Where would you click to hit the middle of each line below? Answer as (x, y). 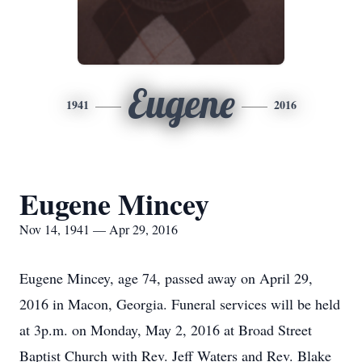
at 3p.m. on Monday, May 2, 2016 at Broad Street (166, 330)
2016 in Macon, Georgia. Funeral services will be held (180, 304)
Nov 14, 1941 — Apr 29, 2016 (99, 229)
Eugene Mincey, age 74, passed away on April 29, (166, 278)
